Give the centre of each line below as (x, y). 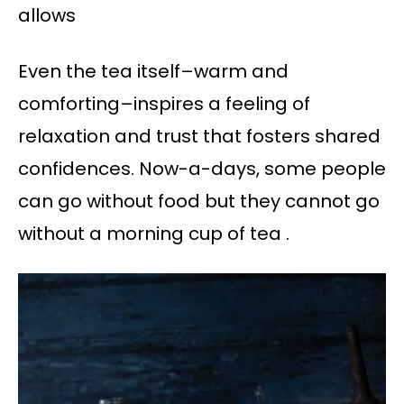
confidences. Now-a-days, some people (202, 168)
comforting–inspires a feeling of (164, 103)
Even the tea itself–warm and (153, 71)
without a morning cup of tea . (154, 233)
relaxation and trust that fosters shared (199, 136)
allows (47, 15)
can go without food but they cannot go (199, 201)
